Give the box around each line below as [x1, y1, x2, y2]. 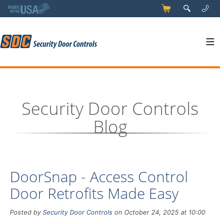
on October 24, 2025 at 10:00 [112, 208, 205, 217]
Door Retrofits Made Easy [10, 183, 179, 204]
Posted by [10, 208, 43, 217]
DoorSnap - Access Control [10, 166, 188, 187]
